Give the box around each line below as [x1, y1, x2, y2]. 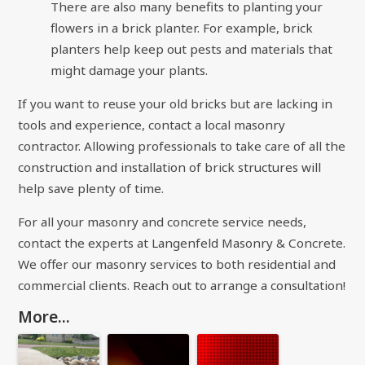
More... [18, 306, 71, 328]
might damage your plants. [51, 61, 209, 78]
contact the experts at [18, 235, 152, 251]
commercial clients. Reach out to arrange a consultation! [18, 277, 346, 293]
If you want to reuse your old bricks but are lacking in [18, 95, 333, 112]
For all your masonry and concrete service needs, [18, 213, 307, 230]
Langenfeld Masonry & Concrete [152, 235, 344, 251]
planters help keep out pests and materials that [51, 40, 333, 57]
